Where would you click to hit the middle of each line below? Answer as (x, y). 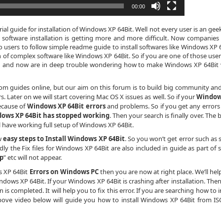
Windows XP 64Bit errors (66, 106)
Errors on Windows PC (64, 172)
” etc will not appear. (33, 158)
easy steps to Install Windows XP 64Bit (64, 139)
